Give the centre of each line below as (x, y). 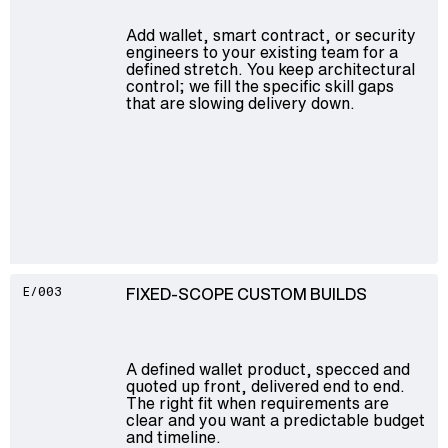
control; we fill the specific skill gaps (259, 85)
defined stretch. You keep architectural (270, 68)
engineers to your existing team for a (261, 51)
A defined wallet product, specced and (267, 368)
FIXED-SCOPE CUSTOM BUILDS (246, 293)
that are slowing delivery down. (240, 102)
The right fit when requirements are (257, 402)
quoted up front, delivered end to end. (265, 385)
